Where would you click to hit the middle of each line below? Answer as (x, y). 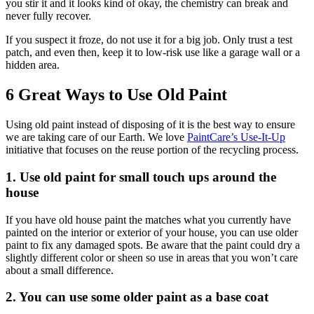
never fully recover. (48, 16)
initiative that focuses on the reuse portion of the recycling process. (152, 150)
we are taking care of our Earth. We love (96, 137)
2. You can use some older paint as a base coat (137, 297)
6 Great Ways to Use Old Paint (116, 95)
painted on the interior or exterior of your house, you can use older (152, 232)
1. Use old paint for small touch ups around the (141, 177)
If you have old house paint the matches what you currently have (148, 219)
